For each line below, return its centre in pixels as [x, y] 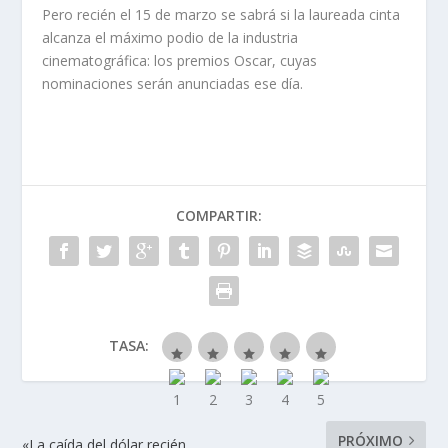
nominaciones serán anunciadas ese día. [173, 83]
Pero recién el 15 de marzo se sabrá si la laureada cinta [221, 14]
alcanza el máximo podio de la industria [170, 37]
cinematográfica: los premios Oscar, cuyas [180, 60]
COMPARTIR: [219, 215]
